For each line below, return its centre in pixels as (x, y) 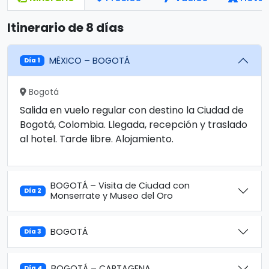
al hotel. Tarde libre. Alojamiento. (97, 139)
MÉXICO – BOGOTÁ (90, 60)
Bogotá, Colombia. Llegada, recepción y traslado (134, 125)
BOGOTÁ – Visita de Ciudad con (120, 186)
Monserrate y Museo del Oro (112, 196)
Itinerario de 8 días (65, 28)
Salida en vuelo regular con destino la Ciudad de (132, 110)
